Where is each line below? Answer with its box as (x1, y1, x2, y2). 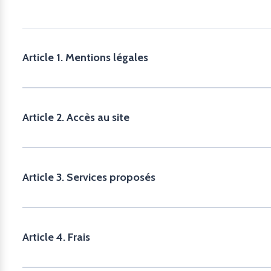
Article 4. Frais (22, 230, 90, 244)
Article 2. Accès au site (22, 111, 129, 124)
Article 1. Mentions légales (22, 51, 148, 64)
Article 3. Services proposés (22, 171, 155, 184)
